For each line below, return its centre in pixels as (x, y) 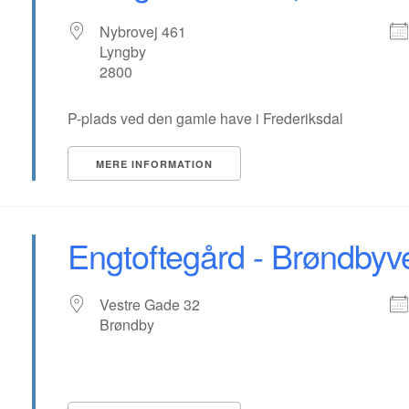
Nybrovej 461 (143, 31)
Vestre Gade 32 (150, 304)
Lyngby (123, 52)
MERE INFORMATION (155, 164)
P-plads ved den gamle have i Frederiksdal (206, 118)
